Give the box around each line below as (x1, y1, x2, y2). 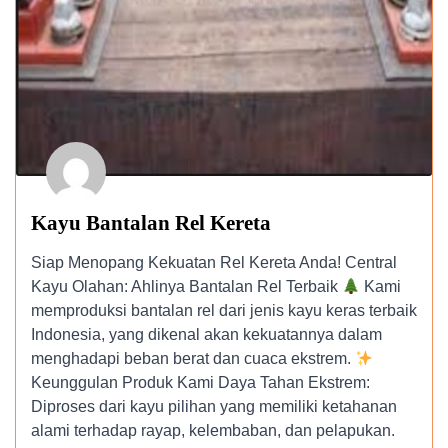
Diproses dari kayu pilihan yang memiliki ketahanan (31, 398, 397, 415)
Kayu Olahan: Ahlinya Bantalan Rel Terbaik (31, 278, 342, 295)
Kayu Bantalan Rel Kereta (31, 211, 271, 235)
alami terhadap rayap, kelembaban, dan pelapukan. (31, 422, 395, 439)
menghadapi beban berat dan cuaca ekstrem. (31, 350, 355, 367)
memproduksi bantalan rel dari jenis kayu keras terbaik (31, 302, 417, 319)
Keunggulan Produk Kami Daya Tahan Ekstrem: (31, 374, 370, 391)
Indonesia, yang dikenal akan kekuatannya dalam (31, 326, 382, 343)
